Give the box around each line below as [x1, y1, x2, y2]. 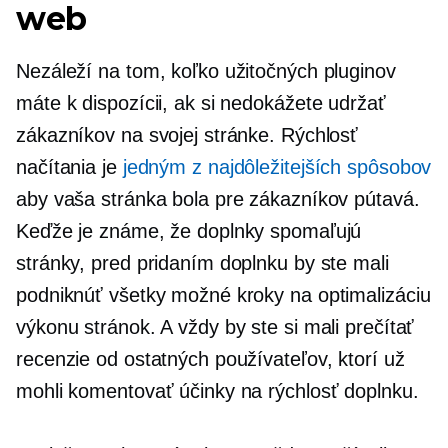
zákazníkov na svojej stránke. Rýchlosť [16, 124, 359, 146]
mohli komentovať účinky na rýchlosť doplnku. [16, 380, 419, 402]
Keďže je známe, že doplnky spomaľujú [16, 220, 362, 242]
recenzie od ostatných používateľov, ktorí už [16, 348, 405, 370]
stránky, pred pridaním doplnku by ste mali [16, 252, 389, 274]
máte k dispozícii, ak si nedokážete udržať [16, 92, 386, 114]
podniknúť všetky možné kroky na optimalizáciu [16, 284, 431, 306]
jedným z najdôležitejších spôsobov [122, 156, 432, 178]
